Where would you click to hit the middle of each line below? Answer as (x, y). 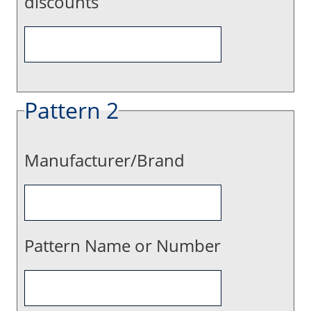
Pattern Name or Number (123, 245)
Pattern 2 (72, 110)
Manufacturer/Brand (104, 160)
